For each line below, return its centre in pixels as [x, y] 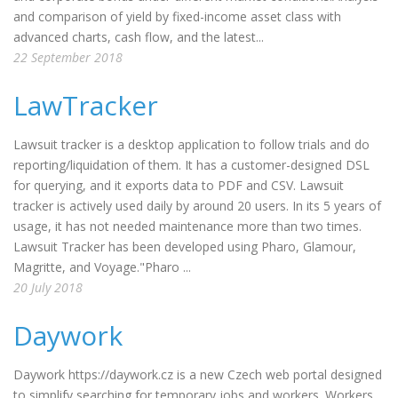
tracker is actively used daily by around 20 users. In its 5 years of [197, 206]
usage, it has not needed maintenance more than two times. [187, 226]
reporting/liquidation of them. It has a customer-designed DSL [191, 165]
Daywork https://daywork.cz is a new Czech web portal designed [198, 374]
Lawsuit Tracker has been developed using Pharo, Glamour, [185, 247]
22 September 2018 [68, 57]
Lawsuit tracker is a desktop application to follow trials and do [191, 144]
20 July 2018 [48, 287]
